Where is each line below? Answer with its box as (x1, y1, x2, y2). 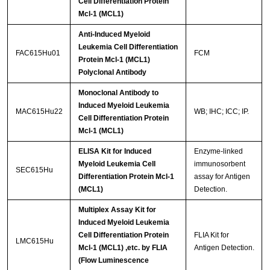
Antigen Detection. (193, 243, 254, 253)
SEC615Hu (15, 166, 53, 175)
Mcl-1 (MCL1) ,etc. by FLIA (78, 243, 168, 253)
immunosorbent (193, 160, 245, 169)
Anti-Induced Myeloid (78, 30, 150, 39)
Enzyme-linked (193, 147, 243, 156)
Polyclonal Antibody (78, 68, 146, 77)
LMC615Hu (15, 237, 54, 246)
